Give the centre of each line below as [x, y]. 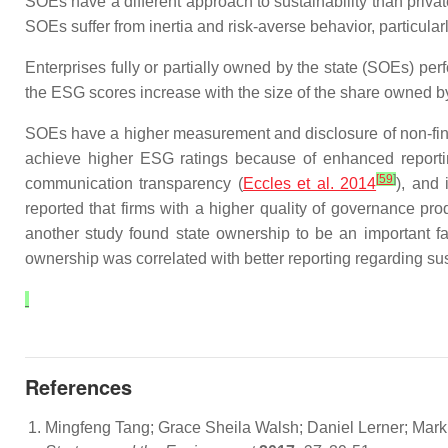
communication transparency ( [134, 183]
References [78, 386]
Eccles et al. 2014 [309, 183]
